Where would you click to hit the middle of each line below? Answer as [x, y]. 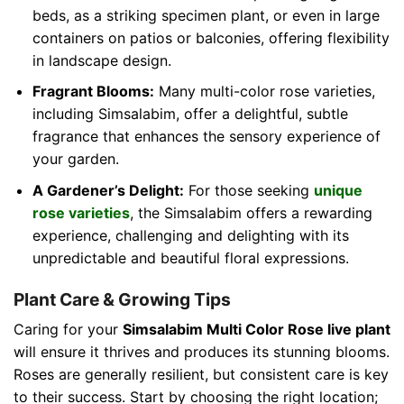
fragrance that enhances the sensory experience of [206, 137]
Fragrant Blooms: [93, 92]
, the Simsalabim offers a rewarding [251, 212]
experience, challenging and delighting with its [190, 235]
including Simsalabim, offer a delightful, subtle [190, 114]
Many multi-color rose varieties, [264, 92]
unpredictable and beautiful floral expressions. [190, 257]
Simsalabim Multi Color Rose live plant [257, 330]
